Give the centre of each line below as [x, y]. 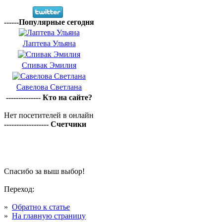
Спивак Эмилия [49, 65]
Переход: [19, 189]
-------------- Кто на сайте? [49, 97]
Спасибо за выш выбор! [44, 171]
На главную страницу [49, 216]
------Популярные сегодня [49, 22]
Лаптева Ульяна [49, 43]
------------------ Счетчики [45, 124]
